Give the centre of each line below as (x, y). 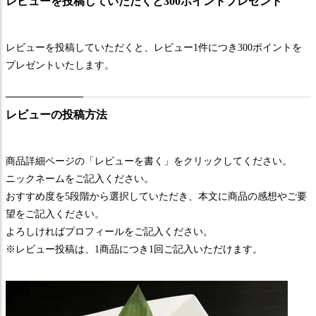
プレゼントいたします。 (60, 66)
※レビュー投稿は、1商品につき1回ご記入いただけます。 (134, 250)
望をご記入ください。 (55, 214)
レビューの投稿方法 (56, 115)
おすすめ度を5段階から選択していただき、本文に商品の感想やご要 (156, 197)
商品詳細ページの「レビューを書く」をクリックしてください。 (149, 162)
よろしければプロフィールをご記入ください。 (109, 232)
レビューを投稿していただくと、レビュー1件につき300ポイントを (154, 48)
